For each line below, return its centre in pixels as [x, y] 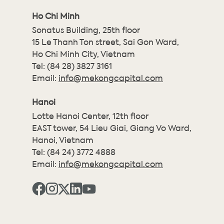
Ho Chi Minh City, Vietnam [83, 53]
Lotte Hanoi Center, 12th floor [90, 115]
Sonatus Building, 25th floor [86, 29]
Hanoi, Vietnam [63, 139]
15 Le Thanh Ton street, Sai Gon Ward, [105, 41]
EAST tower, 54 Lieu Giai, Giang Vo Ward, [112, 127]
